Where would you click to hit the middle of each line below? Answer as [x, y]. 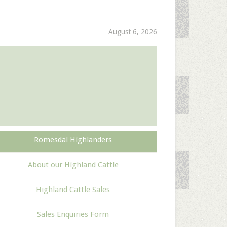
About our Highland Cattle [73, 165]
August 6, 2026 [133, 32]
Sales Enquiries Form [73, 214]
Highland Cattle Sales [73, 190]
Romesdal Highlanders [73, 140]
